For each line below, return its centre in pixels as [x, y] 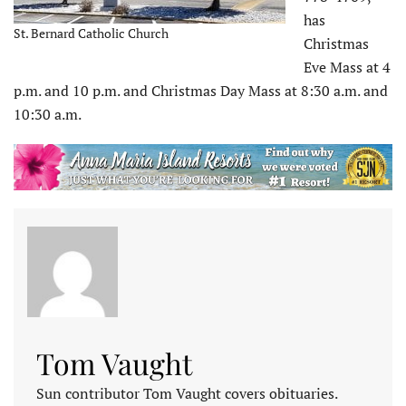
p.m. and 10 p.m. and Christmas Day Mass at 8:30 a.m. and [201, 90]
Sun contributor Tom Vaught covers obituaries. [187, 394]
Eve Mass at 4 [347, 67]
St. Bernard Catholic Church [91, 33]
